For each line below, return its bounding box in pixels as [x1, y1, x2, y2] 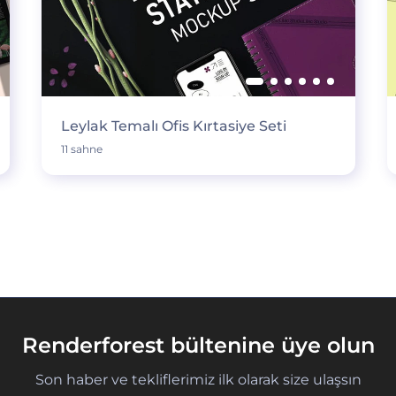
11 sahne [60, 142, 103, 156]
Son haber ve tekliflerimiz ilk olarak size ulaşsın [34, 371, 362, 388]
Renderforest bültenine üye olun [21, 332, 375, 358]
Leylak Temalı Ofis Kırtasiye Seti [60, 118, 286, 134]
